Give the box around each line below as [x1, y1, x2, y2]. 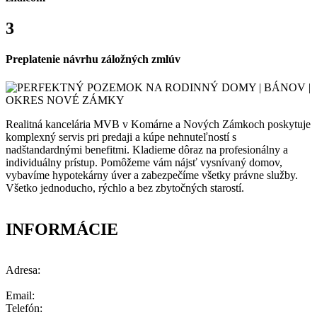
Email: [6, 289, 35, 302]
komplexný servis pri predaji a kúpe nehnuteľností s [6, 130, 236, 143]
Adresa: [6, 264, 40, 277]
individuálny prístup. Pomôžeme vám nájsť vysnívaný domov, [6, 156, 282, 168]
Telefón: [6, 302, 42, 315]
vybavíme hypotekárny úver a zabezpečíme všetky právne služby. [6, 168, 298, 181]
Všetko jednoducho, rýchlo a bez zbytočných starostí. [6, 181, 244, 194]
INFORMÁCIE [6, 219, 118, 238]
